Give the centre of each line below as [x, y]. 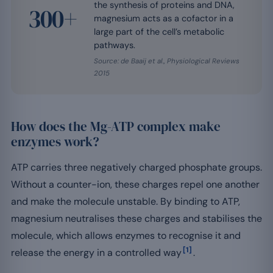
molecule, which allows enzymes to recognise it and [126, 235]
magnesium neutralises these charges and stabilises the [136, 218]
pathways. [114, 45]
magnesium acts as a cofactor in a [163, 18]
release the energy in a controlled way [96, 252]
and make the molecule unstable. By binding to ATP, [126, 201]
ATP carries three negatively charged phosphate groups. [136, 167]
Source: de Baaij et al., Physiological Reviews [166, 61]
